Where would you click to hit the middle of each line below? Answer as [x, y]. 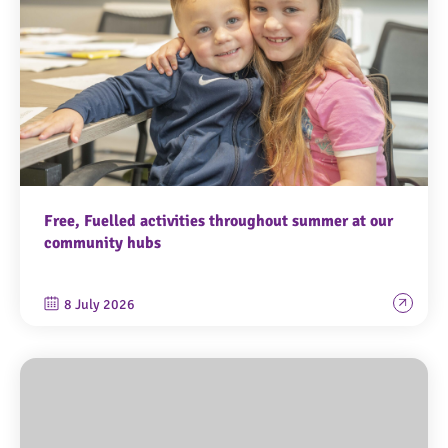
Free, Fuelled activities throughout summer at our [218, 220]
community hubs [102, 242]
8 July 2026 [99, 304]
